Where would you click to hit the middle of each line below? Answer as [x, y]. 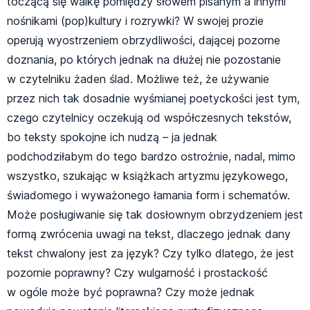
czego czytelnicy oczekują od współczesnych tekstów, [149, 118]
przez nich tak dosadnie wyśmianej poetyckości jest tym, [153, 99]
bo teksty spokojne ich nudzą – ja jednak [112, 137]
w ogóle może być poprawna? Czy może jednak [131, 292]
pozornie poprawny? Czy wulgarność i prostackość [137, 273]
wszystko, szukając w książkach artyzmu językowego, [147, 176]
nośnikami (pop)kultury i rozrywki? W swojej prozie [135, 21]
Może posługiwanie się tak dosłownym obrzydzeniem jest [155, 215]
